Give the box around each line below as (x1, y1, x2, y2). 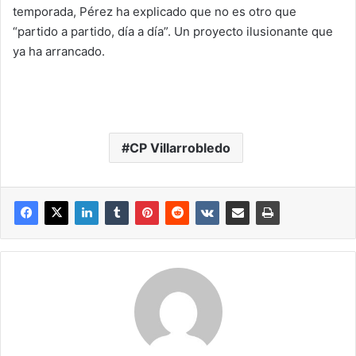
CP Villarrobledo (130, 139, 230, 156)
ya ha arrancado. (13, 43, 105, 59)
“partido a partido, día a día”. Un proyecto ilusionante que (13, 23, 333, 39)
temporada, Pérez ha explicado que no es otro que (13, 3, 296, 19)
